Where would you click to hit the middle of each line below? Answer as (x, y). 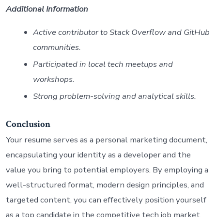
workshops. (54, 79)
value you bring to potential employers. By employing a (107, 170)
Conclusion (28, 124)
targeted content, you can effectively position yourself (106, 200)
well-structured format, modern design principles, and (105, 185)
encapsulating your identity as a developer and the (98, 155)
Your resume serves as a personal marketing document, (106, 140)
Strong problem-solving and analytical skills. (114, 96)
